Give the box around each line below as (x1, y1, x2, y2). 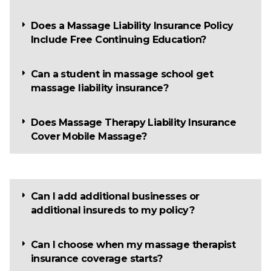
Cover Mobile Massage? (31, 131, 147, 143)
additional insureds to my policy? (31, 204, 195, 217)
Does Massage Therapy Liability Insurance (31, 117, 236, 129)
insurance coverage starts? (31, 253, 163, 265)
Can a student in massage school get (31, 68, 213, 80)
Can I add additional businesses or (31, 191, 200, 203)
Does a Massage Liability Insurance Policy (31, 20, 233, 32)
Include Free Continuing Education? (31, 34, 206, 46)
